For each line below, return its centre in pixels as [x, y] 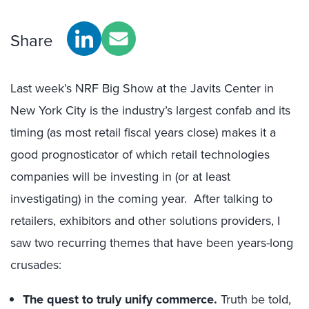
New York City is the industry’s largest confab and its [150, 110]
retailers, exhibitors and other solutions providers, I [145, 221]
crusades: [36, 265]
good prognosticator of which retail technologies [140, 154]
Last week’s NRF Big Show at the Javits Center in [142, 88]
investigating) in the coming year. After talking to [141, 199]
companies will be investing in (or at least [120, 177]
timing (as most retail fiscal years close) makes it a [143, 132]
